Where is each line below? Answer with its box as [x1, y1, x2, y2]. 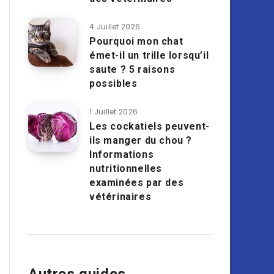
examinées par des [89, 177, 184, 188]
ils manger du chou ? [89, 135, 193, 146]
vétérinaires [89, 191, 152, 202]
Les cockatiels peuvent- [89, 120, 210, 132]
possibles [89, 78, 138, 89]
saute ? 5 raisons [89, 64, 176, 75]
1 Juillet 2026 [89, 106, 138, 117]
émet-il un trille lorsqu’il [89, 50, 209, 61]
